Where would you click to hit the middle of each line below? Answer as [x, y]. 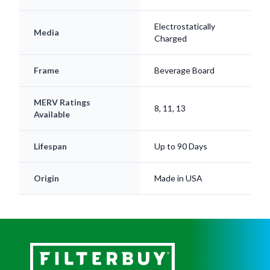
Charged [171, 39]
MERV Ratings [62, 102]
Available [52, 115]
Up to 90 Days [181, 146]
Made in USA [178, 178]
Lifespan [50, 146]
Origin [46, 178]
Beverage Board [184, 71]
